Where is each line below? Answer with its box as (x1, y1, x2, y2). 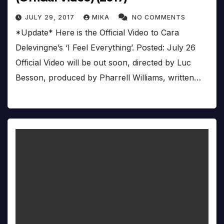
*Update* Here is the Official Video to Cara (15, 27, 179, 38)
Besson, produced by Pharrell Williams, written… (15, 72, 201, 83)
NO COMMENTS (132, 13, 185, 21)
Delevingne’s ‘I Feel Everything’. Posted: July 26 (15, 42, 195, 53)
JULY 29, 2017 (25, 13, 76, 21)
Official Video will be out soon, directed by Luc (15, 57, 191, 68)
